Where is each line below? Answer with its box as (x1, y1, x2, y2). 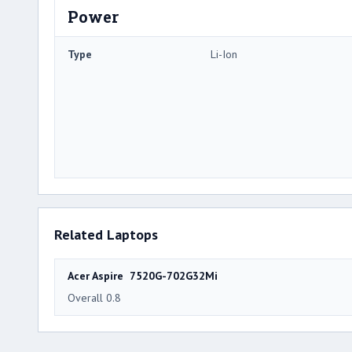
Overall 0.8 (68, 290, 121, 305)
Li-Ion (211, 46, 237, 61)
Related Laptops (54, 225, 158, 244)
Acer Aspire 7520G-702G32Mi (68, 268, 218, 283)
